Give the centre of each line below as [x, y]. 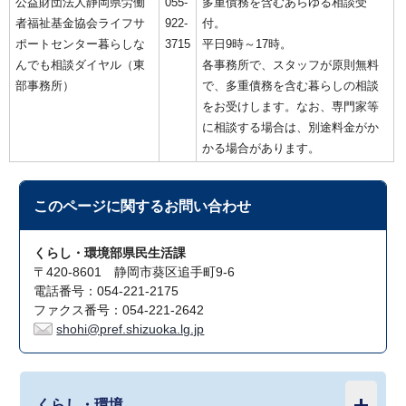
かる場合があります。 [261, 149]
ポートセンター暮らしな [80, 44]
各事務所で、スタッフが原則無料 [290, 65]
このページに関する [99, 206]
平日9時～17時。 [247, 44]
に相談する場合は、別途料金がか [290, 128]
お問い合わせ [208, 206]
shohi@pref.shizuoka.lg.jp [130, 330]
